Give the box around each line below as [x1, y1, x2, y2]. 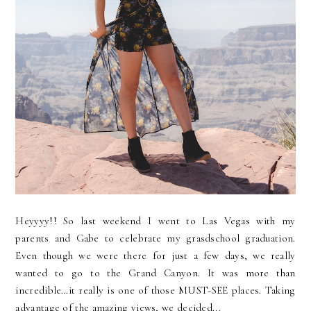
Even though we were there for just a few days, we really [15, 249, 296, 262]
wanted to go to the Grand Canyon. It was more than [15, 267, 296, 280]
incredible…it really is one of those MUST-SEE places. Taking [15, 284, 296, 297]
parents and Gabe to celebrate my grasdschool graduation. [15, 232, 296, 245]
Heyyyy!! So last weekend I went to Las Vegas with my [15, 215, 296, 228]
